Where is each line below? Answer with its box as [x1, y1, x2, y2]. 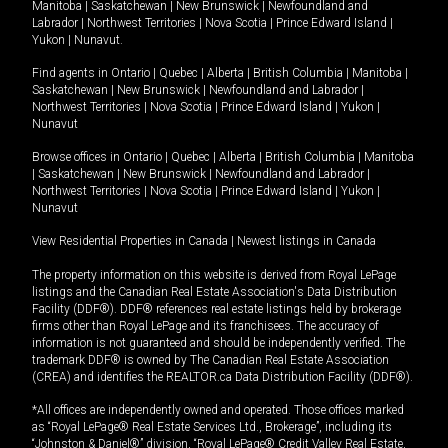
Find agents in [32, 66, 111, 81]
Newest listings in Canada [237, 234, 376, 249]
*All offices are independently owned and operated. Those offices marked [32, 403, 404, 418]
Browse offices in [32, 150, 123, 165]
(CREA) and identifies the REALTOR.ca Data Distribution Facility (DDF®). [32, 370, 413, 385]
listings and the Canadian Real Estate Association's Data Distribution [32, 285, 397, 300]
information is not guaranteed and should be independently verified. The [32, 336, 405, 351]
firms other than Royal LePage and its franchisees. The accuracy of [32, 319, 379, 334]
